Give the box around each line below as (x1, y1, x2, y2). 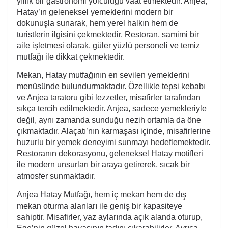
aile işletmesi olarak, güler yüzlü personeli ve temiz (17, 41, 200, 50)
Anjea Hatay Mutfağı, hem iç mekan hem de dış (17, 190, 186, 199)
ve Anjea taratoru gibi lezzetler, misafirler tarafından (17, 93, 201, 102)
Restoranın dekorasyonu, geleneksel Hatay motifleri (17, 149, 203, 158)
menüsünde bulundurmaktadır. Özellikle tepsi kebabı (17, 82, 206, 91)
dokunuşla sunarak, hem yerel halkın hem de (17, 19, 178, 27)
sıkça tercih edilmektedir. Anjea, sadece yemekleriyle (17, 104, 207, 113)
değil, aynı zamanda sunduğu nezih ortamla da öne (17, 116, 201, 125)
